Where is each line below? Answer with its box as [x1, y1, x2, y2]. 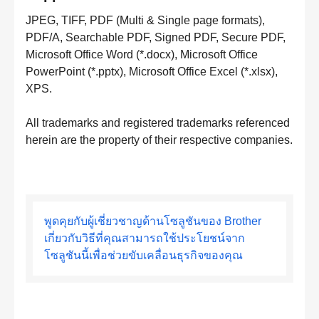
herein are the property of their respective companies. [26, 134, 293, 146]
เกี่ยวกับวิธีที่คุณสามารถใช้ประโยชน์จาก [44, 232, 245, 244]
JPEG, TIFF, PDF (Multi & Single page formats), [26, 14, 265, 26]
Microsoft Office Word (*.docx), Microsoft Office [26, 48, 258, 61]
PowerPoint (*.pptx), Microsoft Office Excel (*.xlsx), [26, 66, 278, 78]
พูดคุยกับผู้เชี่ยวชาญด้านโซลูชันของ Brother [44, 215, 261, 227]
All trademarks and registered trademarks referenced [26, 117, 290, 129]
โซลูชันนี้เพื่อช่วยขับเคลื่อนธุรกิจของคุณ [44, 249, 243, 261]
